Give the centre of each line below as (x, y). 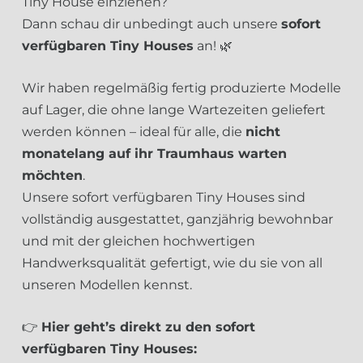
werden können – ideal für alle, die (134, 132)
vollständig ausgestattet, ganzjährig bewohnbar (177, 219)
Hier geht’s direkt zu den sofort (148, 327)
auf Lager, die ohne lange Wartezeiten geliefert (174, 110)
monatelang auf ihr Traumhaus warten (154, 154)
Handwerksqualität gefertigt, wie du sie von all (172, 263)
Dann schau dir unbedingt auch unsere (152, 24)
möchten (52, 175)
